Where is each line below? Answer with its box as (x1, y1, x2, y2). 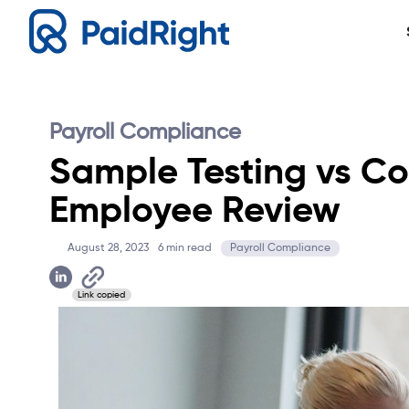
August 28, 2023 (68, 243, 149, 255)
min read (163, 243, 212, 255)
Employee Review (49, 194, 341, 231)
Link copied (78, 290, 125, 300)
